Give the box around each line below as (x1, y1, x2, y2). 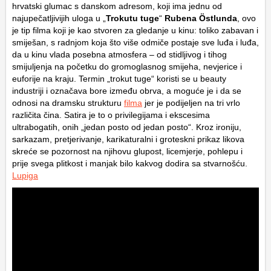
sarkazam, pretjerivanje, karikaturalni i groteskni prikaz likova (12, 134, 244, 144)
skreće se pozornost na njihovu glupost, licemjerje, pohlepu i (12, 146, 243, 156)
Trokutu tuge (106, 13, 159, 23)
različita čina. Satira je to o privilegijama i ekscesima (12, 109, 210, 120)
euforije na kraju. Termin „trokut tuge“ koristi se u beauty (12, 73, 226, 83)
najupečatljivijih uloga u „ (12, 13, 106, 23)
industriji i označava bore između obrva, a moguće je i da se (12, 85, 241, 96)
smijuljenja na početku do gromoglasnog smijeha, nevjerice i (12, 61, 242, 71)
